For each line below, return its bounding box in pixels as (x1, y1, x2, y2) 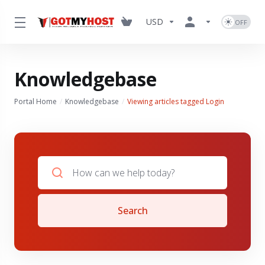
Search (117, 204, 148, 217)
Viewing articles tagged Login (127, 96, 224, 106)
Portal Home (14, 96, 57, 106)
